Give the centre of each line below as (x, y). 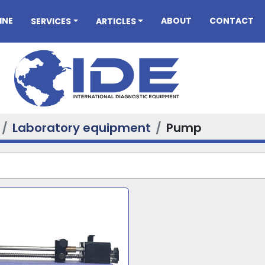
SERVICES (53, 21)
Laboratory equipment (82, 128)
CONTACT (235, 21)
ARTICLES (119, 21)
